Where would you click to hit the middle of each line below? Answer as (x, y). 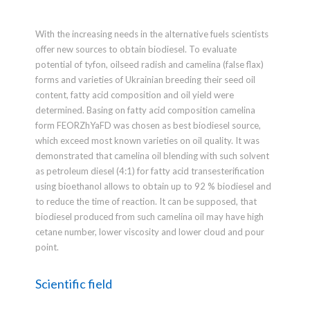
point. (47, 247)
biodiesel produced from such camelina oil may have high (149, 217)
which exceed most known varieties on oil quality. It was (147, 141)
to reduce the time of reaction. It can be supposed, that (146, 202)
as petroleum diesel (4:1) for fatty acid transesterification (149, 171)
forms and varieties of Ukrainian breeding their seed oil (145, 80)
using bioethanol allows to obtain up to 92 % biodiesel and (153, 186)
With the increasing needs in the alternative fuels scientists (152, 34)
